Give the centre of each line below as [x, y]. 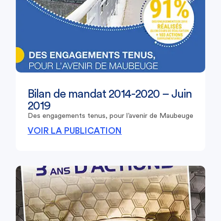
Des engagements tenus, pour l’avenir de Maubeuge [110, 115]
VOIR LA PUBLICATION [75, 131]
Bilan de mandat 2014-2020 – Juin [110, 94]
